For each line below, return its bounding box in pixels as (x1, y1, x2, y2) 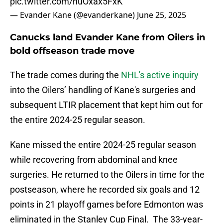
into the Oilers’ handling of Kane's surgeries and (10, 85, 196, 96)
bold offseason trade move (10, 45, 134, 57)
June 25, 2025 (137, 9, 186, 21)
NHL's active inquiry (121, 70, 199, 81)
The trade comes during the (10, 70, 121, 81)
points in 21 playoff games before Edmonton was (10, 199, 203, 210)
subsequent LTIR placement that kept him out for (10, 100, 203, 111)
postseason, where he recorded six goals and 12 (10, 184, 200, 195)
